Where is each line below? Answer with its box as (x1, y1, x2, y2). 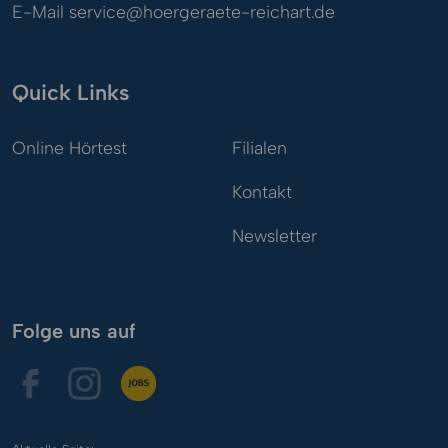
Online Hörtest (12, 136, 127, 158)
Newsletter (232, 224, 317, 246)
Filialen (232, 136, 287, 158)
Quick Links (12, 78, 130, 105)
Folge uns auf (12, 318, 135, 343)
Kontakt (232, 180, 292, 202)
